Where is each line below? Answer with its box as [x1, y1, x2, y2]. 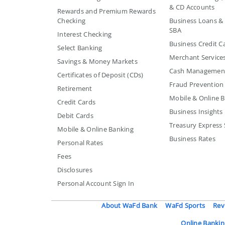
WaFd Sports [165, 200, 205, 210]
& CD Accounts [169, 2, 215, 12]
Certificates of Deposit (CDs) [57, 70, 144, 79]
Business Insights [169, 106, 223, 116]
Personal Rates [57, 138, 103, 147]
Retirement [57, 83, 92, 93]
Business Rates [169, 134, 215, 143]
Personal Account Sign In [57, 178, 135, 188]
